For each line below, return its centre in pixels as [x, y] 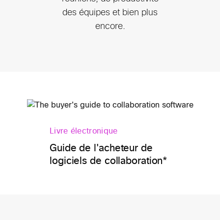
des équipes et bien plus [110, 13]
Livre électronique [84, 131]
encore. [110, 26]
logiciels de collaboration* [109, 161]
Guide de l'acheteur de [101, 148]
